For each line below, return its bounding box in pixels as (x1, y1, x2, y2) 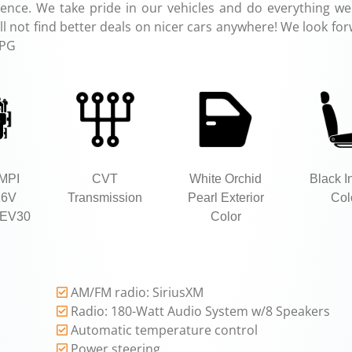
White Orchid (189, 171, 262, 185)
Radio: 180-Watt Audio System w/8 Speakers (71, 302, 331, 320)
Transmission (68, 190, 143, 204)
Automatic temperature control (71, 321, 258, 339)
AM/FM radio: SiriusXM (71, 283, 204, 301)
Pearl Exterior (187, 190, 264, 204)
